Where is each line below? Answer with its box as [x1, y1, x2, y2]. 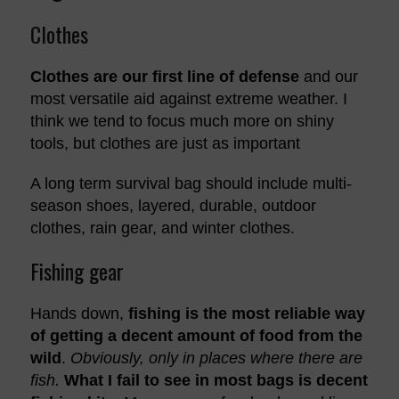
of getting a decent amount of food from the [29, 326, 362, 345]
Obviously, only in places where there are [69, 348, 362, 367]
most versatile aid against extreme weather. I [29, 89, 347, 108]
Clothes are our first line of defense [29, 67, 299, 85]
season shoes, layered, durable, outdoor [29, 196, 316, 215]
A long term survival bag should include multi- [29, 174, 352, 192]
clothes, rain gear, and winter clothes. [29, 218, 295, 237]
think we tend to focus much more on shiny [29, 111, 334, 130]
